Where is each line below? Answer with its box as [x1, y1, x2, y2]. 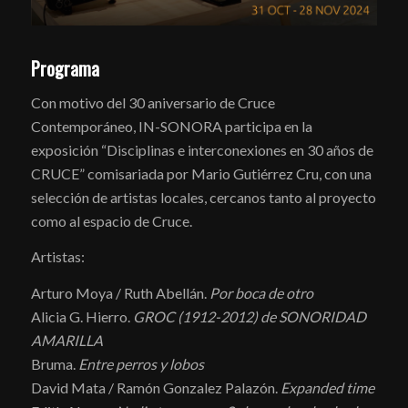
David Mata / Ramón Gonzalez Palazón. [30, 378, 280, 396]
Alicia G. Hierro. [30, 307, 133, 325]
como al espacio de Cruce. [30, 211, 192, 229]
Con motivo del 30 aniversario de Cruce [30, 93, 275, 111]
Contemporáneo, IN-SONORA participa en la [30, 117, 312, 135]
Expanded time [280, 378, 374, 396]
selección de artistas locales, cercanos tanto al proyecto [30, 188, 376, 206]
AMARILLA [30, 331, 103, 349]
